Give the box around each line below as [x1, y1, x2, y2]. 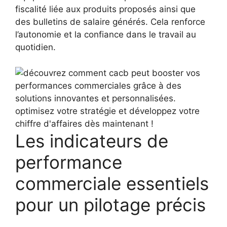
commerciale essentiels [15, 172, 209, 194]
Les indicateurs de [15, 130, 168, 152]
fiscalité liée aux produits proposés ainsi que [15, 4, 196, 14]
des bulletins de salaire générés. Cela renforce [15, 17, 205, 27]
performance [15, 151, 122, 173]
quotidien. [15, 42, 56, 52]
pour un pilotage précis [15, 194, 206, 215]
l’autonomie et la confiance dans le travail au [15, 29, 196, 40]
